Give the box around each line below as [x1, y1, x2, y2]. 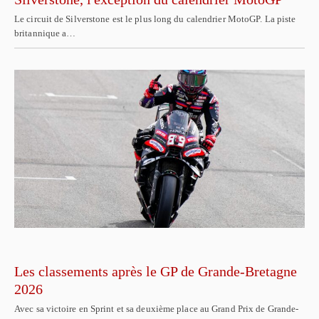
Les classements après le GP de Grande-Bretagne [14, 263, 297, 279]
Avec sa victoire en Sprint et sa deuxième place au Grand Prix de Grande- [14, 303, 299, 314]
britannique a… [14, 28, 76, 39]
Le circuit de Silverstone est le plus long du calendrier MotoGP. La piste [14, 14, 296, 25]
